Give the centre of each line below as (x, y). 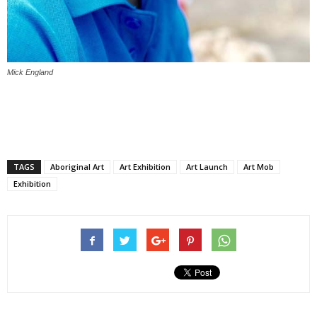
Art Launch (207, 167)
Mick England (30, 73)
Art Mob (259, 167)
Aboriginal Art (77, 167)
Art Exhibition (145, 167)
